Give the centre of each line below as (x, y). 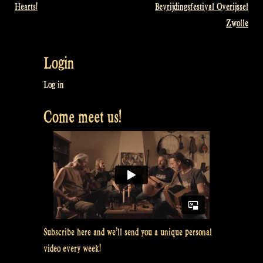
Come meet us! (82, 117)
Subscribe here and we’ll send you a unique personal (128, 232)
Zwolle (237, 23)
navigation (38, 20)
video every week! (72, 249)
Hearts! (26, 7)
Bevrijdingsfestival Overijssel (202, 7)
